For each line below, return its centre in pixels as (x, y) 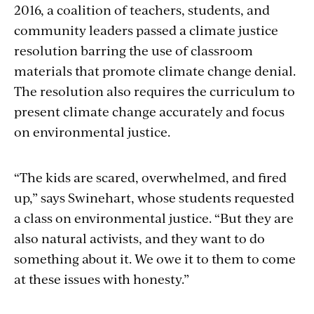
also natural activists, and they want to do (139, 238)
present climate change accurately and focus (149, 111)
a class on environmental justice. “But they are (154, 217)
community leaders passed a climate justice (146, 29)
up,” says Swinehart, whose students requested (154, 197)
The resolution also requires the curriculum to (155, 90)
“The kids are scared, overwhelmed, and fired (150, 177)
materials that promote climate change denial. (155, 70)
